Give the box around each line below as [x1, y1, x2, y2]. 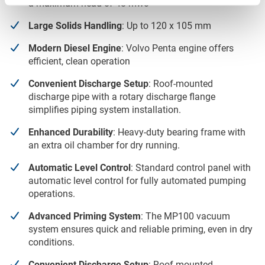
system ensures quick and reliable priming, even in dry [28, 224, 253, 235]
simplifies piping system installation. [28, 104, 181, 116]
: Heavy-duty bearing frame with [113, 127, 245, 138]
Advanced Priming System [28, 211, 141, 222]
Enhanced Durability [28, 127, 113, 138]
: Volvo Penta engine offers [121, 43, 234, 54]
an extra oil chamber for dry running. [28, 140, 180, 151]
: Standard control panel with [131, 162, 251, 174]
